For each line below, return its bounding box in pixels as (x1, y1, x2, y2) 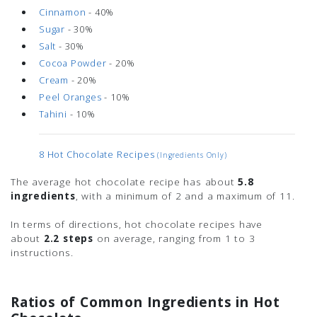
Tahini (39, 108, 67, 120)
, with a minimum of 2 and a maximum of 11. (75, 189, 295, 202)
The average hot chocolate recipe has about (11, 175, 238, 188)
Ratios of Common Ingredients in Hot (11, 292, 280, 311)
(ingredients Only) (157, 150, 227, 160)
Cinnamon (39, 6, 86, 18)
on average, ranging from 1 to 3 (93, 231, 255, 245)
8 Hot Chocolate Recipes (39, 148, 158, 161)
